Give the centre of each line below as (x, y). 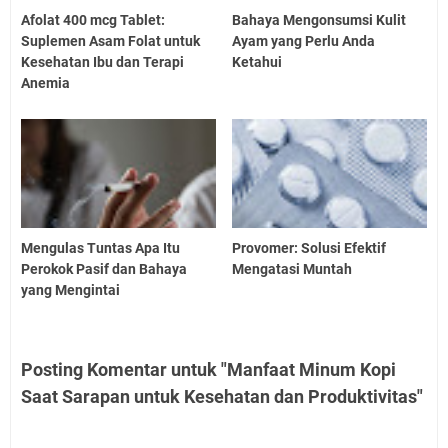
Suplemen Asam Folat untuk (110, 40)
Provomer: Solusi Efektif (309, 248)
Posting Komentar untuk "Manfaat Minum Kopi (208, 370)
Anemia (45, 82)
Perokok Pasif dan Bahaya (104, 269)
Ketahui (257, 61)
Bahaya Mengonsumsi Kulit (319, 19)
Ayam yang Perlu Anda (304, 40)
